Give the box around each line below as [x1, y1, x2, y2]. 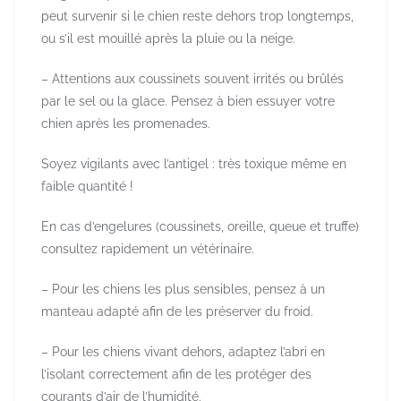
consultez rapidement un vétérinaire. [41, 242, 254, 257]
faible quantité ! [41, 179, 133, 194]
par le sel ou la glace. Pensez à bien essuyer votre [41, 94, 335, 109]
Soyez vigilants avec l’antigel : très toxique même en [41, 157, 346, 172]
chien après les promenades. [41, 116, 210, 132]
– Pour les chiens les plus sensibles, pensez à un [41, 282, 325, 297]
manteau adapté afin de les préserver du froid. [41, 304, 313, 320]
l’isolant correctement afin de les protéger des [41, 367, 311, 382]
